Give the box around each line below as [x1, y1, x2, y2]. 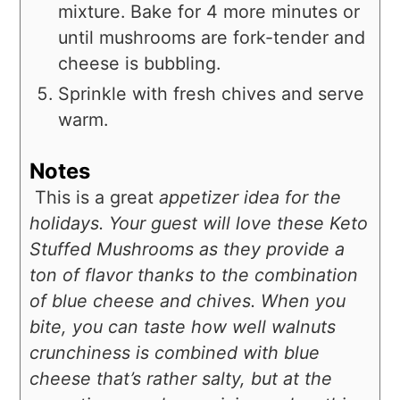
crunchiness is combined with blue [29, 342, 321, 364]
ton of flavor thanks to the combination [29, 264, 359, 287]
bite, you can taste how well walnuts [29, 316, 337, 338]
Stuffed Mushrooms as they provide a [29, 238, 346, 261]
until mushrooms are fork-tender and [58, 26, 366, 48]
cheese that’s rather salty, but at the [29, 368, 333, 390]
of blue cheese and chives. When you [29, 290, 346, 312]
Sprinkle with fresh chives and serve [58, 82, 365, 104]
